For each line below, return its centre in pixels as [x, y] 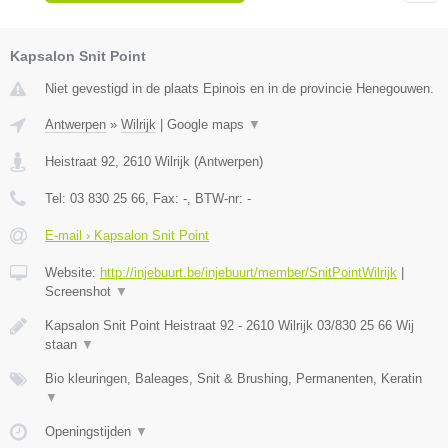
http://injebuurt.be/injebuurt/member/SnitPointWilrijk [248, 272]
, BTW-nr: [217, 198]
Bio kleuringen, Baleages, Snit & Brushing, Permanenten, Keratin [233, 378]
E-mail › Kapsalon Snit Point [127, 235]
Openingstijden [90, 431]
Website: [72, 272]
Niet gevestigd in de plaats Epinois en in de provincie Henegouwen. [239, 88]
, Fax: [164, 198]
